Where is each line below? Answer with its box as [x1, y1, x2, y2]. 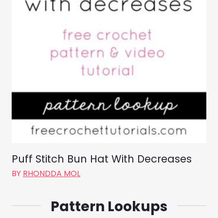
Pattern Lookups [51, 197, 167, 217]
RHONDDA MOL [23, 168, 80, 180]
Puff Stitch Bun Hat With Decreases [12, 152, 192, 166]
